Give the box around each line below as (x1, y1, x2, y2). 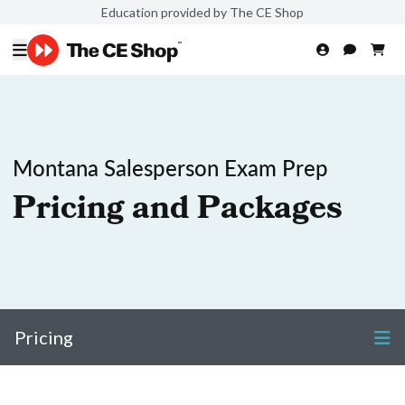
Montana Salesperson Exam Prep (13, 152, 328, 183)
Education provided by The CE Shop (101, 4, 304, 20)
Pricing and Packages (13, 184, 343, 239)
